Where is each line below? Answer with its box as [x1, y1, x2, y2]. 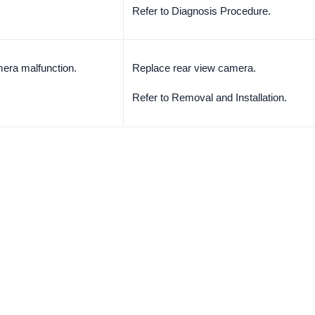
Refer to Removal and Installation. [132, 91, 287, 103]
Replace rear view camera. [132, 62, 256, 74]
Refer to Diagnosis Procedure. [132, 5, 271, 17]
